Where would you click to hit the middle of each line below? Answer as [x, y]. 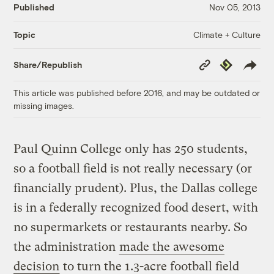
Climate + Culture [227, 34]
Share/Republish [48, 65]
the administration [66, 246]
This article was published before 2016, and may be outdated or [137, 92]
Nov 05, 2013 [235, 7]
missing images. [44, 105]
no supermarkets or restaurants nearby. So [131, 227]
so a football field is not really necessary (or [133, 168]
